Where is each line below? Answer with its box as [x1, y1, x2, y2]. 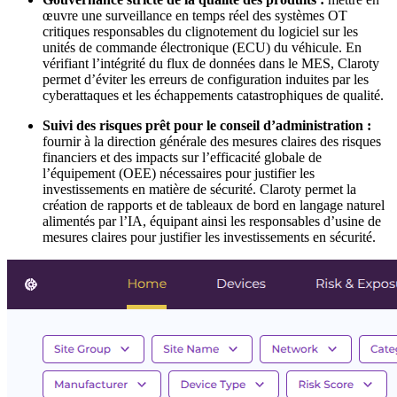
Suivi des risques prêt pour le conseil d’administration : [43, 117, 371, 133]
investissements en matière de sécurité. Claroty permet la [43, 181, 356, 197]
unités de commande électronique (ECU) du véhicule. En [43, 39, 362, 55]
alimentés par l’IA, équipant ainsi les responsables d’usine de [43, 213, 381, 229]
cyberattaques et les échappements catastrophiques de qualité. [43, 87, 384, 103]
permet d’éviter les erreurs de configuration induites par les [43, 71, 369, 87]
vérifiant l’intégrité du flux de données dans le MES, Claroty [43, 55, 379, 71]
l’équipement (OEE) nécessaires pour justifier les [43, 165, 315, 181]
